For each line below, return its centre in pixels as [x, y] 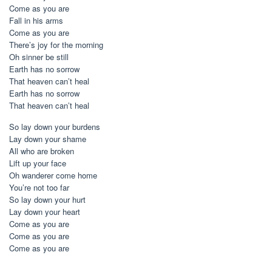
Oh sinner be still [39, 57]
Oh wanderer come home [53, 175]
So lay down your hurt [47, 199]
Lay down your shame [48, 139]
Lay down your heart [45, 212]
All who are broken [42, 151]
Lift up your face [38, 163]
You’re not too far [39, 187]
